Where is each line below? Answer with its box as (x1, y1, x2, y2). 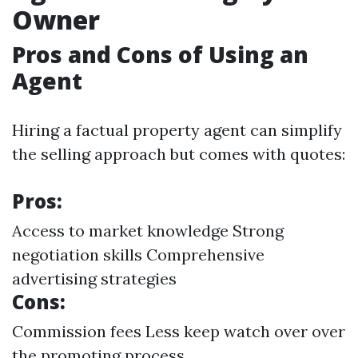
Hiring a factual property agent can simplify (12, 120, 342, 140)
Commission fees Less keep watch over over (12, 321, 345, 341)
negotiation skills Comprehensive (12, 245, 265, 265)
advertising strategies (12, 268, 177, 288)
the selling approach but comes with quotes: (12, 144, 345, 164)
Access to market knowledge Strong (12, 221, 284, 241)
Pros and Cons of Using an (12, 39, 308, 70)
